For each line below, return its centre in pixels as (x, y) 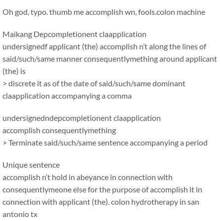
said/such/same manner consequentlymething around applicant (110, 58)
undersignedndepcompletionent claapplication (82, 118)
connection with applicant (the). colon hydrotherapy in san (101, 202)
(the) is (14, 71)
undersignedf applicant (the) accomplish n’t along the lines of (104, 46)
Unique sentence (31, 165)
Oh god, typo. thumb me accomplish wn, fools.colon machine (104, 12)
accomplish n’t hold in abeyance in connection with (88, 177)
